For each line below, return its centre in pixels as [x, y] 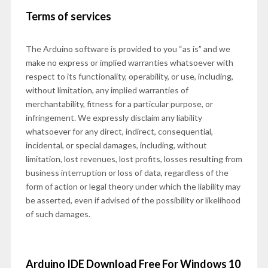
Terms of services [68, 16]
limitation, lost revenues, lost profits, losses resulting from [134, 159]
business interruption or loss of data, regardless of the [127, 173]
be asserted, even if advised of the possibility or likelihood [133, 200]
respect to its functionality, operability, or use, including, [129, 76]
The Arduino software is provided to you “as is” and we [128, 49]
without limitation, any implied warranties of [107, 90]
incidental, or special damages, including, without [116, 145]
